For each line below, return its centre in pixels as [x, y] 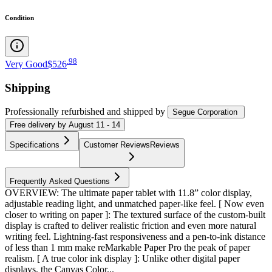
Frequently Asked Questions [60, 182]
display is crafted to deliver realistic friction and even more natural [131, 226]
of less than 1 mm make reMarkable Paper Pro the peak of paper [127, 248]
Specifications [35, 145]
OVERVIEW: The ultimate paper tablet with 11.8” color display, [128, 193]
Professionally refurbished [55, 112]
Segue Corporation [205, 112]
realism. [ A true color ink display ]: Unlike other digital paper [122, 259]
